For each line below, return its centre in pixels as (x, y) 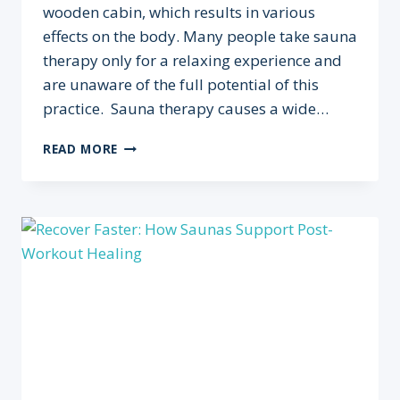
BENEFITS (147, 200)
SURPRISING (157, 182)
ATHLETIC (149, 257)
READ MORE (81, 149)
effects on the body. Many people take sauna (200, 36)
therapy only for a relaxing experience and (192, 60)
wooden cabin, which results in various (179, 12)
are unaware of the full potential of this (181, 84)
